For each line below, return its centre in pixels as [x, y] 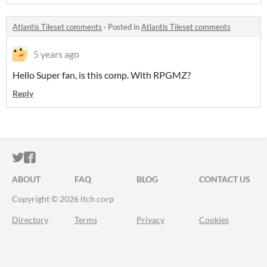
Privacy [150, 220]
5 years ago [56, 54]
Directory [30, 220]
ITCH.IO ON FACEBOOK [100, 158]
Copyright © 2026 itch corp [63, 199]
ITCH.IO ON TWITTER [82, 158]
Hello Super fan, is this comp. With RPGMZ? [102, 75]
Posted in [125, 27]
